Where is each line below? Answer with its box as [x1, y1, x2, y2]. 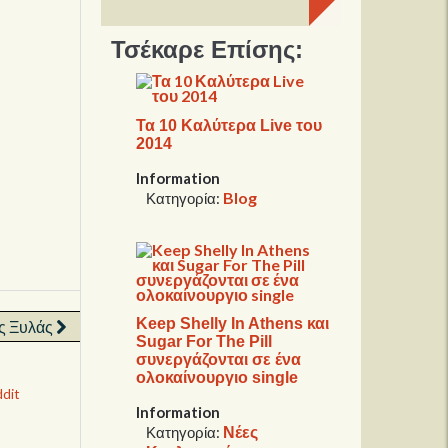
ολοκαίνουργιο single [136, 368, 299, 386]
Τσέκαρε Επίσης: [111, 35, 304, 63]
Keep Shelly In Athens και [136, 314, 330, 332]
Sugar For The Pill [136, 332, 273, 350]
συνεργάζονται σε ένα [136, 350, 302, 368]
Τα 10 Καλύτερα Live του [136, 116, 323, 134]
